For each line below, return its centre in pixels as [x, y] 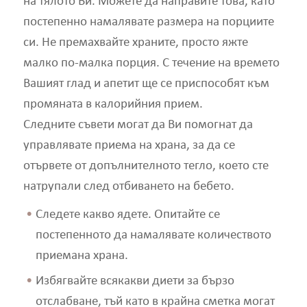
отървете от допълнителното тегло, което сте [146, 167]
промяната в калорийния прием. [113, 105]
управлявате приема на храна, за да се [129, 146]
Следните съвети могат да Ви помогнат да [138, 125]
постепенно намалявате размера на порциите [148, 23]
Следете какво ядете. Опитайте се [127, 215]
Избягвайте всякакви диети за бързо [135, 281]
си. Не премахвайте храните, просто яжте [135, 43]
